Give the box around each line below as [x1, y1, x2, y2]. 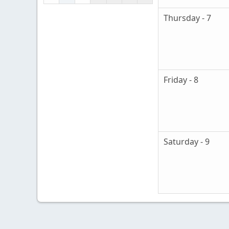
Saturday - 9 [164, 136, 210, 148]
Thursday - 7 [164, 12, 211, 24]
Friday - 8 [164, 74, 198, 86]
